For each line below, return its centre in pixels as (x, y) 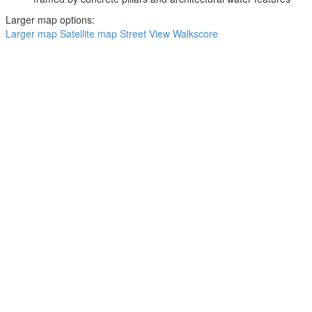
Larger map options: (50, 19)
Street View (145, 33)
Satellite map (88, 33)
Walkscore (195, 33)
